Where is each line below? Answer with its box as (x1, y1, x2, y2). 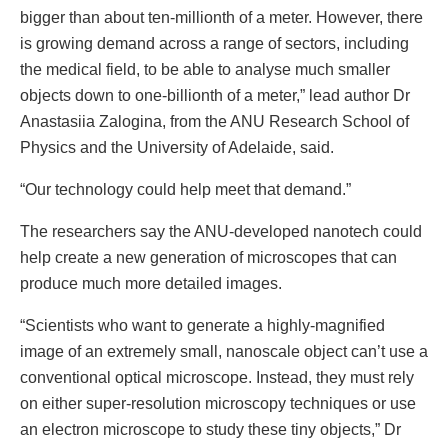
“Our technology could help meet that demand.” (20, 181, 351, 199)
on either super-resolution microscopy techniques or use (20, 395, 416, 413)
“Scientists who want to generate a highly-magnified (20, 317, 385, 335)
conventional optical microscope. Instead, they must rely (20, 369, 414, 387)
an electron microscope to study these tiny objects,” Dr (20, 421, 401, 439)
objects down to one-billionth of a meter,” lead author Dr (20, 87, 410, 105)
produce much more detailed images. (20, 275, 282, 293)
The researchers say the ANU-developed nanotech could (20, 223, 422, 241)
